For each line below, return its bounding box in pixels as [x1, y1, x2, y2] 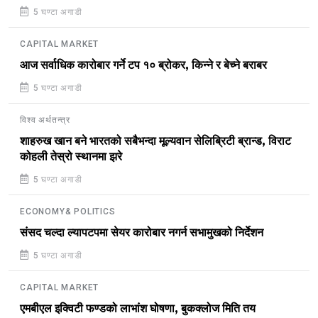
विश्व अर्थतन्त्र [20, 115, 70, 126]
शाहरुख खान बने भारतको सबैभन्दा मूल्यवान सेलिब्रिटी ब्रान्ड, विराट [20, 135, 291, 148]
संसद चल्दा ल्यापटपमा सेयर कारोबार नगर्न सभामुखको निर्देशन [20, 226, 263, 240]
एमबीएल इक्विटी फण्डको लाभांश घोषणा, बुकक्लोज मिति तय [20, 302, 256, 316]
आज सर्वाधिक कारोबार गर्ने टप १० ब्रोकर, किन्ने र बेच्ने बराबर [20, 59, 267, 72]
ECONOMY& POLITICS [20, 207, 116, 217]
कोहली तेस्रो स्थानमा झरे [20, 150, 122, 164]
